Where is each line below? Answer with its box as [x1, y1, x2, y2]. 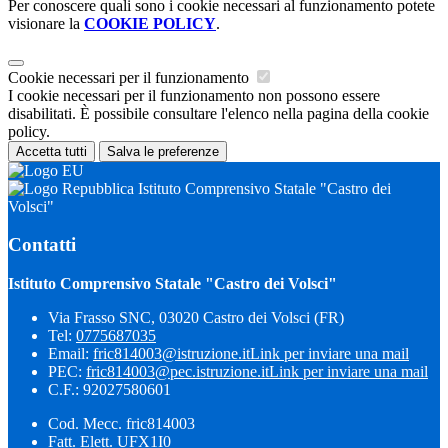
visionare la [8, 14, 84, 32]
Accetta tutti [16, 143, 87, 159]
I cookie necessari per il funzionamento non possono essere [8, 86, 380, 104]
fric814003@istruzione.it [93, 345, 250, 363]
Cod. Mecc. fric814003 [48, 415, 195, 433]
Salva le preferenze [107, 143, 219, 159]
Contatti [8, 234, 76, 256]
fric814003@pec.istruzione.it [86, 363, 269, 381]
